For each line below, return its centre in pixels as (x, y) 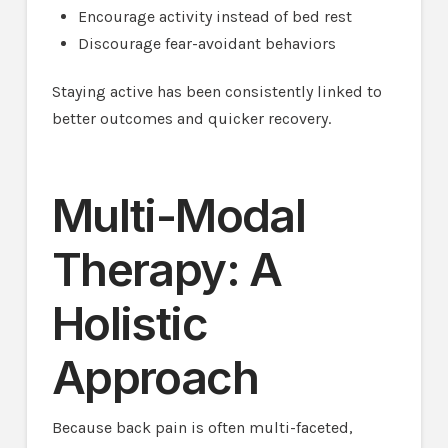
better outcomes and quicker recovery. (191, 118)
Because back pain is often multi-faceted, (202, 427)
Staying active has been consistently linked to (216, 91)
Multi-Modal (178, 215)
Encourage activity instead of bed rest (215, 16)
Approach (155, 377)
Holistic (129, 323)
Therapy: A (166, 269)
